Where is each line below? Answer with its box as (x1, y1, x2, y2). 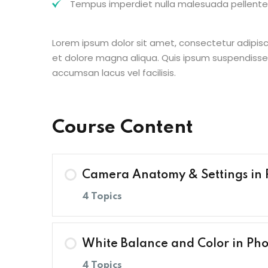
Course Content (52, 118, 193, 137)
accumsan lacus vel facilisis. (52, 66, 176, 79)
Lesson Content (104, 232, 182, 245)
